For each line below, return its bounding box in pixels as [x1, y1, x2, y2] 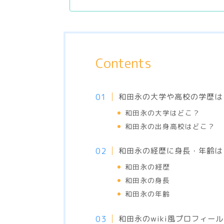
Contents [95, 54, 151, 72]
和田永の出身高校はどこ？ [125, 121, 215, 131]
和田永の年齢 [125, 189, 170, 199]
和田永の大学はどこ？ [125, 108, 200, 117]
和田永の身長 [125, 175, 170, 185]
